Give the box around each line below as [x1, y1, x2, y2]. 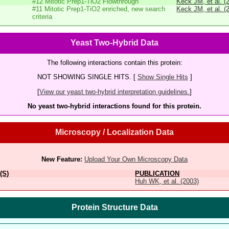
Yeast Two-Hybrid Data [71, 38, 158, 47]
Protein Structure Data [71, 203, 158, 212]
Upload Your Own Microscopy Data [84, 155, 188, 163]
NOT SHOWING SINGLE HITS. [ [37, 73, 138, 81]
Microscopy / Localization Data [55, 128, 174, 137]
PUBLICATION [135, 169, 180, 177]
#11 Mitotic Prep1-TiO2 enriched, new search [32, 5, 166, 13]
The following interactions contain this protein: [47, 58, 182, 66]
